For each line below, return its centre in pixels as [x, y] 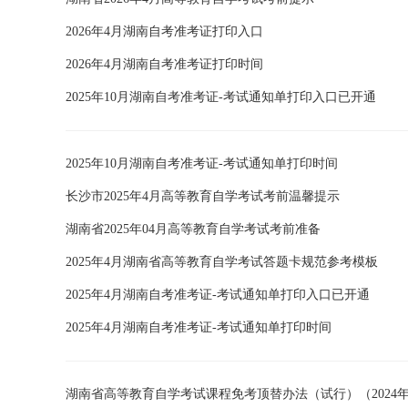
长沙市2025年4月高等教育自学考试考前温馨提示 [203, 196]
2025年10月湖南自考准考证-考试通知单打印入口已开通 [221, 97]
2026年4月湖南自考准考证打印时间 [164, 64]
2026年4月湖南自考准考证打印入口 [164, 31]
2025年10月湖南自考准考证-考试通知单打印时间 [202, 163]
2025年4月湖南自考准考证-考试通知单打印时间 [199, 327]
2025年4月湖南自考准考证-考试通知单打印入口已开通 [218, 295]
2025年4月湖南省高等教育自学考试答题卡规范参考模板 [222, 262]
